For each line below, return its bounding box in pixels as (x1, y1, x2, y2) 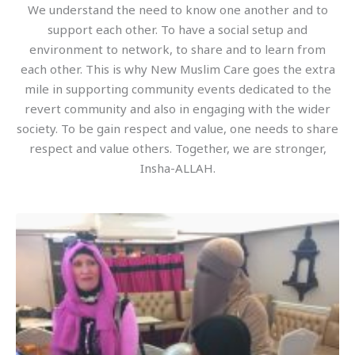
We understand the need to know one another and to (27, 2, 328, 18)
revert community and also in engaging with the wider (25, 101, 330, 117)
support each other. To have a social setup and (48, 21, 307, 38)
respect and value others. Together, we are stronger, (29, 140, 326, 157)
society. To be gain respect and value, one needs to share (17, 120, 338, 137)
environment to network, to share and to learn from (29, 41, 326, 58)
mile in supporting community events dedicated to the (24, 81, 331, 97)
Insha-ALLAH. (139, 160, 216, 177)
